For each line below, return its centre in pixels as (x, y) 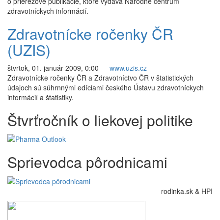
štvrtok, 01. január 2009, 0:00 (53, 68)
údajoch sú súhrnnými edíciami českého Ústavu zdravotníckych (106, 87)
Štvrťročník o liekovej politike (100, 120)
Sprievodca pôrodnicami (87, 162)
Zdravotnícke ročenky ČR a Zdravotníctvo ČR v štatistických (100, 78)
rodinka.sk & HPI (187, 191)
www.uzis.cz (128, 68)
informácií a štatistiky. (41, 97)
